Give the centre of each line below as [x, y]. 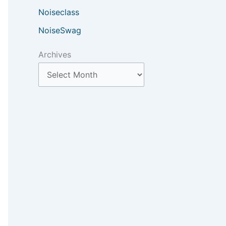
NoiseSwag [60, 30]
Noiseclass [59, 12]
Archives [55, 54]
